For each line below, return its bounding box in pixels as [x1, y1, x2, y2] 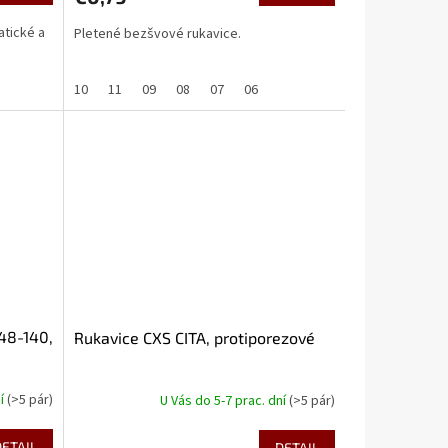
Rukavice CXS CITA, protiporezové [73, 328, 315, 348]
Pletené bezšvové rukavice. [73, 23, 241, 44]
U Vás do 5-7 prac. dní [159, 390, 289, 411]
